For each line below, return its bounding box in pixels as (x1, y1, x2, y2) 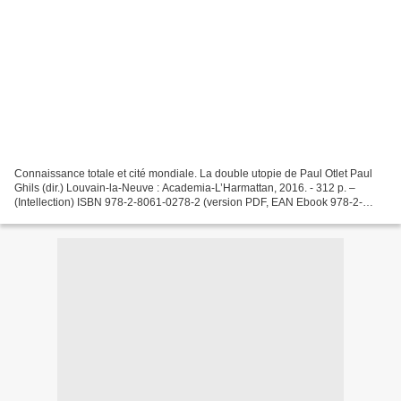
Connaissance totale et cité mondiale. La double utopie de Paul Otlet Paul (14, 166, 372, 180)
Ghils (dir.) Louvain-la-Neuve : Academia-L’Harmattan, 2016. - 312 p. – (14, 181, 355, 194)
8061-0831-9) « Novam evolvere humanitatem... (14, 209, 247, 223)
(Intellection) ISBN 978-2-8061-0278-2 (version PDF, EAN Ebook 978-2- (14, 195, 363, 209)
